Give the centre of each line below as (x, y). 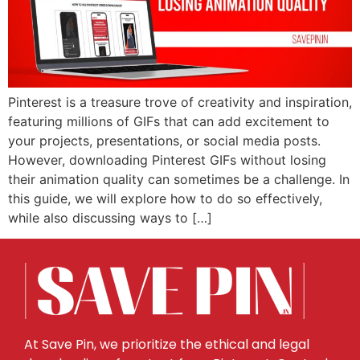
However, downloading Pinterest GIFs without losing (167, 160)
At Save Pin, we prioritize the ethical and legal (167, 345)
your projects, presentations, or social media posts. (164, 140)
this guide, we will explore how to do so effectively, (165, 198)
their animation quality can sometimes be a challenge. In (179, 179)
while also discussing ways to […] (110, 217)
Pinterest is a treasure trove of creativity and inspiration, (180, 102)
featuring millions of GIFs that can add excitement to (169, 121)
